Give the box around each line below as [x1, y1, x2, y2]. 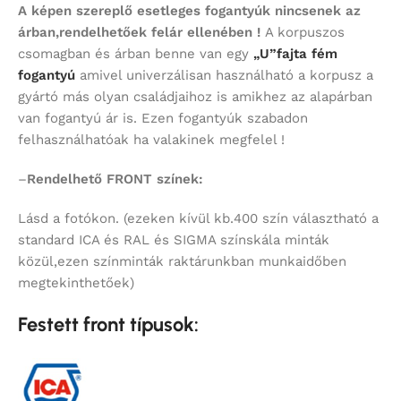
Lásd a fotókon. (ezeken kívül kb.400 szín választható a [18, 209, 379, 226]
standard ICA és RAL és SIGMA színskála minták [18, 231, 329, 248]
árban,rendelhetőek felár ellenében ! [18, 23, 265, 40]
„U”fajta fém [253, 45, 337, 62]
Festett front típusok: [18, 311, 199, 337]
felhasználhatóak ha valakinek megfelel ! [18, 131, 285, 148]
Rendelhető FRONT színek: [27, 170, 203, 187]
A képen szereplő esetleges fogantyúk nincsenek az [18, 2, 361, 19]
